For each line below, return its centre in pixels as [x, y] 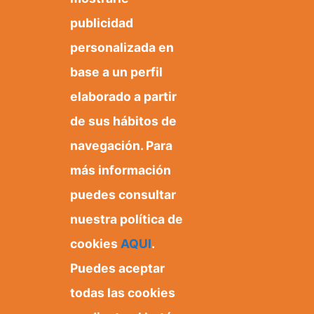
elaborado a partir [123, 96]
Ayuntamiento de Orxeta [78, 269]
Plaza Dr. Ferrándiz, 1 [69, 288]
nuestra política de [127, 219]
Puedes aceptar [117, 268]
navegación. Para [121, 145]
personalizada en [122, 47]
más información [121, 170]
